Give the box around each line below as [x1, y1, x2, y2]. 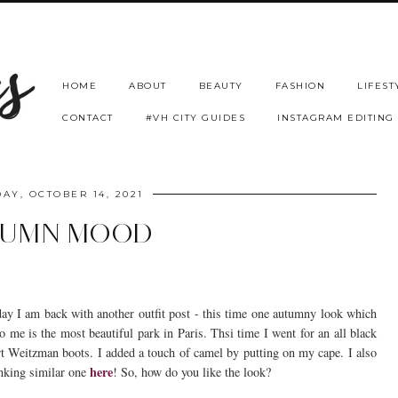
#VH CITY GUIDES [145, 111, 245, 123]
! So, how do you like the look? [113, 363, 271, 381]
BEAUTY [198, 79, 243, 92]
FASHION [275, 79, 325, 92]
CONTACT [62, 111, 114, 123]
